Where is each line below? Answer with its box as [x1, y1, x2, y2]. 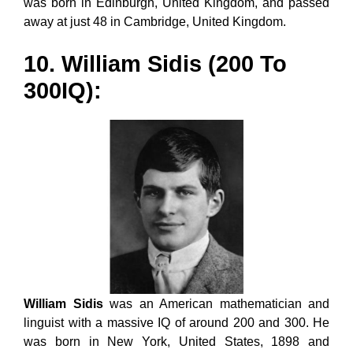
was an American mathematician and [102, 296, 329, 310]
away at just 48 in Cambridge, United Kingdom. [24, 14, 286, 28]
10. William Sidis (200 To [24, 50, 287, 76]
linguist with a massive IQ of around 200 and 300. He [24, 315, 329, 329]
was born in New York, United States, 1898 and [24, 334, 329, 348]
